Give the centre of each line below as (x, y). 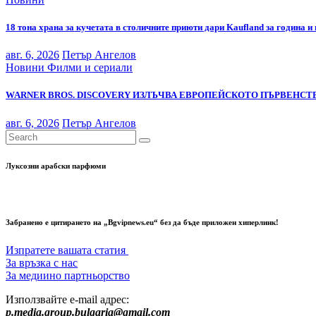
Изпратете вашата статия (67, 250)
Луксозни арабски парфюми (56, 166)
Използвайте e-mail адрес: (67, 300)
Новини (26, 68)
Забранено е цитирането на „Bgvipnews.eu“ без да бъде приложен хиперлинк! (142, 223)
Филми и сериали (90, 68)
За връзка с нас (42, 263)
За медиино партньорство (68, 276)
